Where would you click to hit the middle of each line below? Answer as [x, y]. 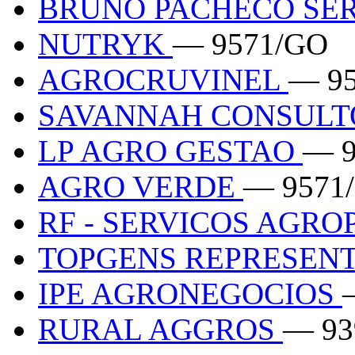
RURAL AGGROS [160, 329]
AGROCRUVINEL [163, 79]
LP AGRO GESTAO [170, 151]
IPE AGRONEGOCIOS [190, 293]
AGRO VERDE [141, 186]
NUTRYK [105, 44]
